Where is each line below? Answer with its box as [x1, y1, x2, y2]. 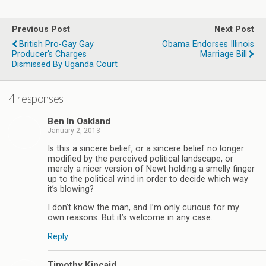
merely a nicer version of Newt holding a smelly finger [47, 163, 255, 174]
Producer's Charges [12, 49, 87, 59]
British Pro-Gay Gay [19, 39, 94, 49]
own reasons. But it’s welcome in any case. [47, 213, 213, 223]
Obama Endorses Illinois [162, 39, 254, 49]
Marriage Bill [200, 49, 247, 59]
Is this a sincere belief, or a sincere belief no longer [47, 143, 244, 154]
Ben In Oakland [47, 116, 110, 127]
